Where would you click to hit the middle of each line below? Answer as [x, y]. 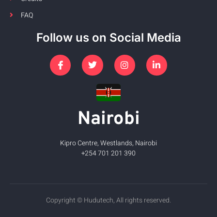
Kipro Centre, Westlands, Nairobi [108, 143]
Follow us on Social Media [108, 37]
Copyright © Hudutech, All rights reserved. [108, 200]
